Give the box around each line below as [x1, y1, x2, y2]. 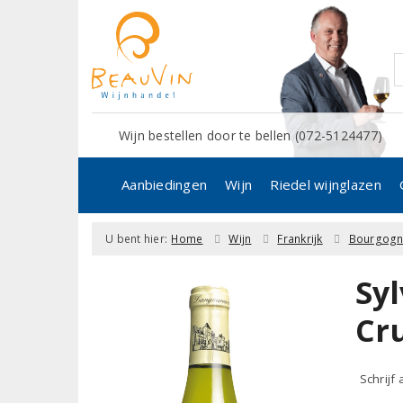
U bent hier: [105, 230, 168, 246]
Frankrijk [277, 230, 323, 246]
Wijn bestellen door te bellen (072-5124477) [118, 126, 383, 144]
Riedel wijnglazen [270, 175, 381, 193]
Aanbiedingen [121, 175, 208, 193]
